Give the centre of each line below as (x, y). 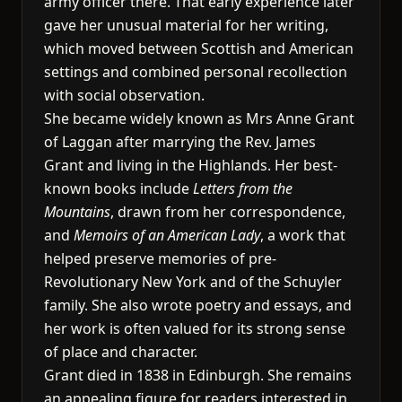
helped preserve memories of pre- (160, 258)
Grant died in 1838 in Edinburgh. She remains (198, 375)
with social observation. (124, 95)
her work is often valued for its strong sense (195, 328)
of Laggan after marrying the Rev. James (180, 142)
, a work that (303, 235)
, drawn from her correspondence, (228, 212)
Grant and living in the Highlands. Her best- (191, 165)
